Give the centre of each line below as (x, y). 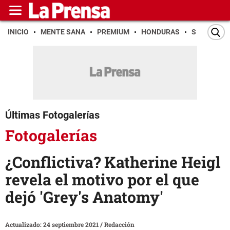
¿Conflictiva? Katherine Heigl (113, 162)
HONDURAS (160, 32)
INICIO (18, 32)
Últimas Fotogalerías (52, 115)
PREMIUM (113, 32)
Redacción (119, 225)
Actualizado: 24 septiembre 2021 (53, 225)
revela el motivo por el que (102, 180)
